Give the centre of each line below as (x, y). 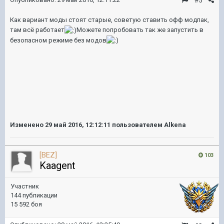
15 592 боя (26, 204)
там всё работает (37, 30)
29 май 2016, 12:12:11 (78, 125)
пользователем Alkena (148, 125)
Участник (25, 186)
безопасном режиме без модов (58, 40)
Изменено (27, 125)
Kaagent (57, 165)
